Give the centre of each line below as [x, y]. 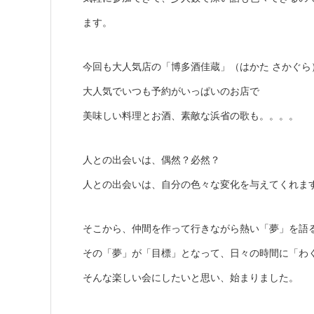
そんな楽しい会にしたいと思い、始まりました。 [191, 277]
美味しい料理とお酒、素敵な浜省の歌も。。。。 [191, 115]
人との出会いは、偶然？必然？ [151, 159]
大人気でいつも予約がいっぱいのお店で [171, 91]
